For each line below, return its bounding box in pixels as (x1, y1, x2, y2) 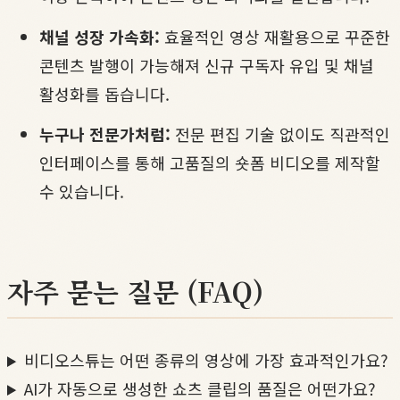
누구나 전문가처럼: (39, 122, 171, 146)
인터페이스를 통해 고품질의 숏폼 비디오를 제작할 (39, 151, 380, 175)
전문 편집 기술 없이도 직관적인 (171, 122, 390, 146)
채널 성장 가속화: (39, 24, 160, 48)
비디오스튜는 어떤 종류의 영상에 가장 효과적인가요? (24, 348, 389, 372)
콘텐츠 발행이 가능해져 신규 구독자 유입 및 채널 (39, 53, 374, 77)
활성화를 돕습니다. (39, 81, 170, 105)
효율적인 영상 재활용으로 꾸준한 (160, 24, 390, 48)
